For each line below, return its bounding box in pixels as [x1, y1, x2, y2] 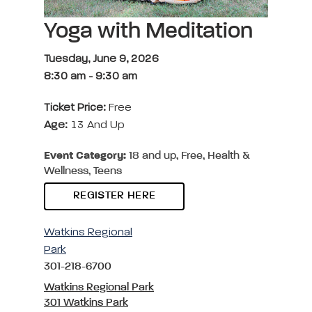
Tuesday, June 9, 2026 [44, 53, 159, 65]
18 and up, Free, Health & [126, 150, 250, 162]
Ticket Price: [44, 102, 109, 114]
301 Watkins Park [44, 297, 128, 309]
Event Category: [44, 150, 126, 162]
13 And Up [68, 119, 125, 131]
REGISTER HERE [73, 189, 156, 201]
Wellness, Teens [44, 165, 122, 177]
